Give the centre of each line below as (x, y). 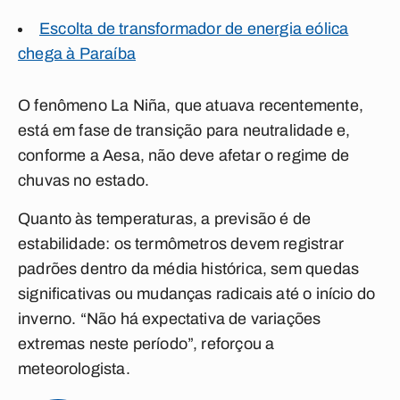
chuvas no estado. (84, 180)
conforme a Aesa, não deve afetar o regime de (183, 155)
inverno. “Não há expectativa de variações (170, 319)
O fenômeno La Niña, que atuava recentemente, (191, 105)
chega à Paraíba (77, 54)
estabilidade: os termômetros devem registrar (181, 244)
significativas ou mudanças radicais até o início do (197, 294)
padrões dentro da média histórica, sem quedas (189, 269)
